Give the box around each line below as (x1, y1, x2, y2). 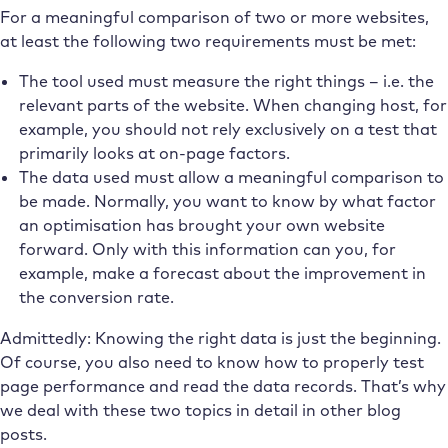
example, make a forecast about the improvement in (18, 263, 426, 284)
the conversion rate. (18, 287, 174, 308)
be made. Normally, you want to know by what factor (18, 191, 436, 212)
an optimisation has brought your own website (18, 215, 385, 236)
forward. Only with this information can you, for (18, 239, 396, 260)
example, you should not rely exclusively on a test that (18, 119, 437, 140)
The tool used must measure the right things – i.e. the (18, 71, 434, 92)
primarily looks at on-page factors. (18, 143, 290, 164)
